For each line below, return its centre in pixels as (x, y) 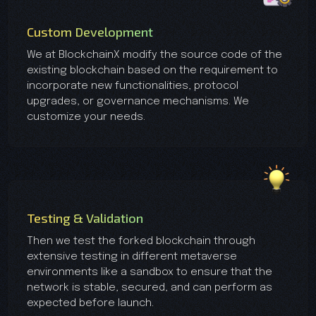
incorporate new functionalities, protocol (133, 86)
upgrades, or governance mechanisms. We (138, 101)
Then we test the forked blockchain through (141, 241)
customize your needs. (86, 117)
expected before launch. (90, 303)
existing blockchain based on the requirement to (152, 70)
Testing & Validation (85, 218)
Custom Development (90, 31)
